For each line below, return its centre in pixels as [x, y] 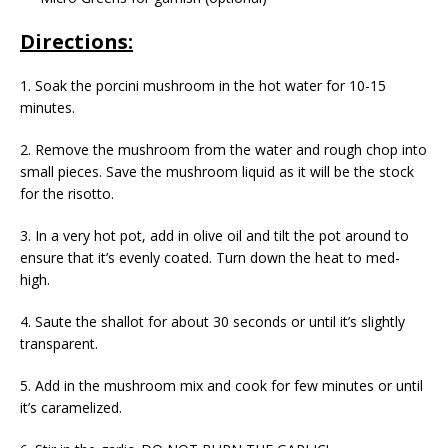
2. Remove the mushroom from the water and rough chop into [223, 150]
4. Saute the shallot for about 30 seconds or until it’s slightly [212, 322]
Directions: [76, 42]
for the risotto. [67, 194]
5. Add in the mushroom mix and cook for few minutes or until [221, 386]
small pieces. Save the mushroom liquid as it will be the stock [217, 172]
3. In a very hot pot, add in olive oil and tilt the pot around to [214, 236]
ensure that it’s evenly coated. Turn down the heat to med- [210, 258]
